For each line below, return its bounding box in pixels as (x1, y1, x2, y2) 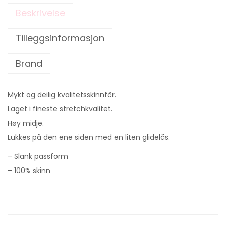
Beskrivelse (16, 6, 65, 19)
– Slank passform (8, 151, 68, 161)
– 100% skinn (8, 165, 50, 176)
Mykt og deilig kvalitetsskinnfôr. (8, 89, 116, 100)
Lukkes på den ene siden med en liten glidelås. (8, 132, 170, 142)
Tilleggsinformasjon (16, 31, 104, 44)
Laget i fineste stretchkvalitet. (8, 103, 112, 114)
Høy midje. (8, 118, 44, 128)
